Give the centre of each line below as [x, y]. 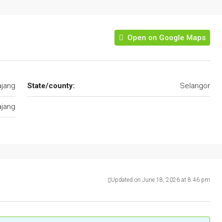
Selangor [195, 86]
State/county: [51, 86]
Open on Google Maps [166, 38]
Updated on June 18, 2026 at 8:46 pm [161, 180]
